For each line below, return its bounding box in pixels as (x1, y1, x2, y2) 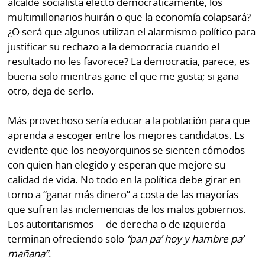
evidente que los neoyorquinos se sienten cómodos (8, 143, 245, 157)
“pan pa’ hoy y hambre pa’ (127, 232, 244, 246)
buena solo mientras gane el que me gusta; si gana (8, 69, 240, 83)
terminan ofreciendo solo (8, 232, 127, 246)
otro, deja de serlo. (8, 83, 95, 98)
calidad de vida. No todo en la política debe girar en (8, 173, 241, 187)
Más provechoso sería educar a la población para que (8, 114, 251, 128)
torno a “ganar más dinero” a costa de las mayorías (8, 188, 239, 202)
